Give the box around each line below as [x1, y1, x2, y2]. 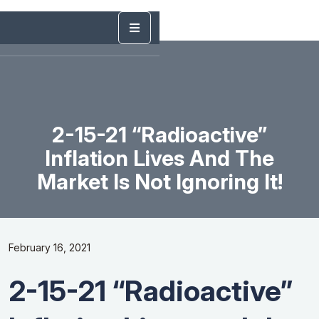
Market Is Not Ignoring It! [36, 168, 283, 194]
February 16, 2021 [9, 241, 90, 254]
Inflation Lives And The [45, 145, 274, 171]
